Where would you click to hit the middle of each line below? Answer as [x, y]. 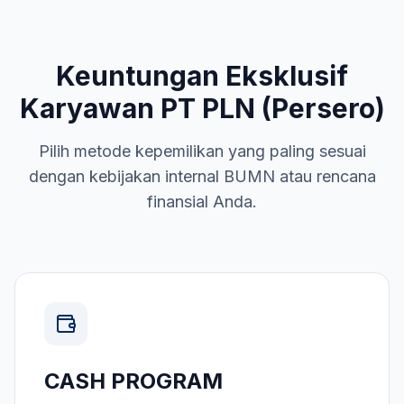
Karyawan [90, 108]
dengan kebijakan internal [126, 176]
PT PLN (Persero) [272, 108]
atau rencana [325, 176]
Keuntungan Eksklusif [202, 76]
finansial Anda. [202, 202]
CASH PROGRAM [133, 381]
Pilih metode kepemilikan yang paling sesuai [202, 151]
